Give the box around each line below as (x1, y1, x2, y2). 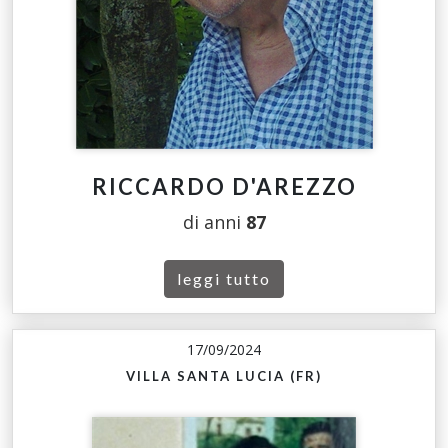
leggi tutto (177, 269, 271, 289)
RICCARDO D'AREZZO (91, 173, 357, 201)
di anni (182, 210, 246, 235)
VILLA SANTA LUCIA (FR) (126, 368, 322, 385)
